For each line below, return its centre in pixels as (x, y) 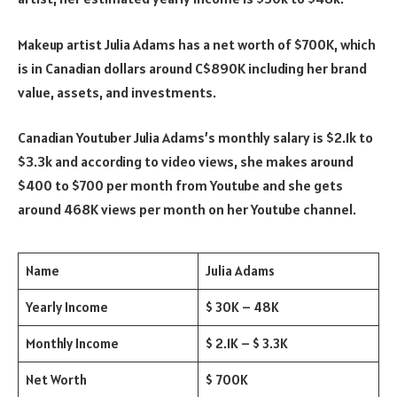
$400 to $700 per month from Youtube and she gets (180, 186)
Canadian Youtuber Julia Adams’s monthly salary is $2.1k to (195, 138)
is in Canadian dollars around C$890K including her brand (192, 68)
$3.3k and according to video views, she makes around (186, 162)
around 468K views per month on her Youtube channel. (187, 210)
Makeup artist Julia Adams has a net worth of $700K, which (197, 44)
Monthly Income (72, 344)
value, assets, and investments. (117, 92)
